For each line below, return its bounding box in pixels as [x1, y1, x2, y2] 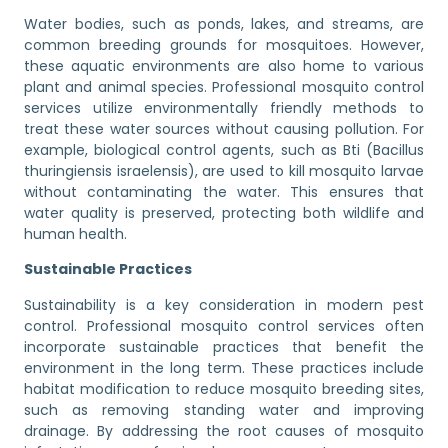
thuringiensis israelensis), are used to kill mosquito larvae [24, 160, 424, 181]
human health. [24, 223, 127, 244]
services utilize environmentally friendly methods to [24, 97, 424, 118]
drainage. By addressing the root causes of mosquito [24, 420, 424, 441]
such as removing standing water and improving [24, 399, 424, 420]
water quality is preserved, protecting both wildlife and [24, 202, 424, 223]
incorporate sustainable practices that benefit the [24, 336, 424, 357]
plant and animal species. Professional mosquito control [24, 76, 424, 97]
